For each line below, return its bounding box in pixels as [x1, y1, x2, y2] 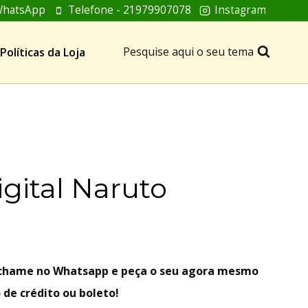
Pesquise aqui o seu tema [122, 44, 254, 60]
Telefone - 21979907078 [68, 3, 192, 18]
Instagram [214, 3, 266, 18]
